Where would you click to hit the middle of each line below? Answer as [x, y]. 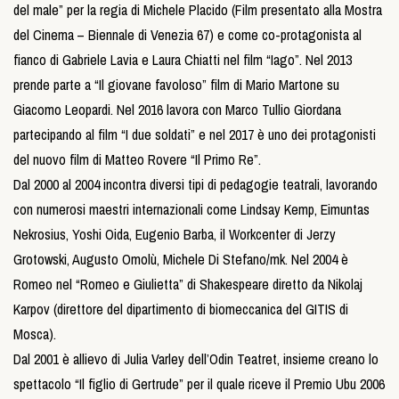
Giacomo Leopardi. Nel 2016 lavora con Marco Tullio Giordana [177, 110]
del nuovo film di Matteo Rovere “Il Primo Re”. [137, 159]
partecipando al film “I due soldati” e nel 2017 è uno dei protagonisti [195, 134]
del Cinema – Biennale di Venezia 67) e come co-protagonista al [187, 35]
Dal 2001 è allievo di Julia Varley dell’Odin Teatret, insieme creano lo [196, 359]
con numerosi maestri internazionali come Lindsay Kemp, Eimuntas [191, 209]
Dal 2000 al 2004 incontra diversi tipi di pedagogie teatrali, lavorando [195, 184]
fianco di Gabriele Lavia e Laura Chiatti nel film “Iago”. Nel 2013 [183, 60]
